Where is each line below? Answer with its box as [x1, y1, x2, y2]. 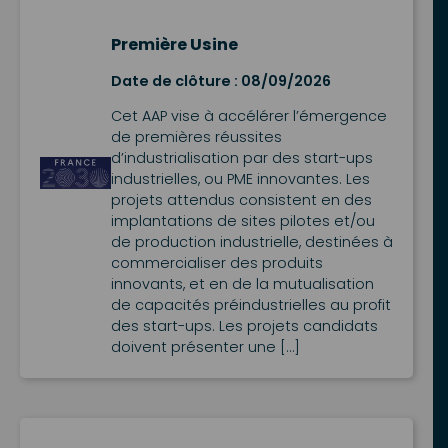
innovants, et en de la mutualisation [110, 274, 374, 295]
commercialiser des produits [110, 253, 323, 274]
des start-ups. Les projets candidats [110, 316, 378, 337]
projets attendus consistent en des [110, 190, 372, 211]
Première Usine [110, 32, 238, 56]
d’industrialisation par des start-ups [110, 148, 373, 169]
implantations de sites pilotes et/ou [110, 211, 375, 232]
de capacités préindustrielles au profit [110, 295, 391, 316]
